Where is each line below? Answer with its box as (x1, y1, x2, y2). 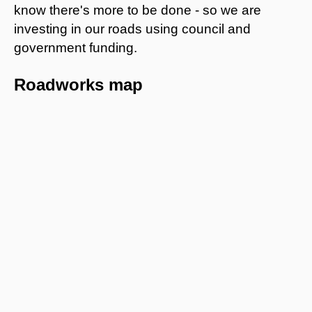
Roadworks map (14, 75, 143, 94)
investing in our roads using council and (14, 21, 251, 36)
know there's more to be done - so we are (14, 2, 261, 17)
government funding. (14, 40, 137, 55)
